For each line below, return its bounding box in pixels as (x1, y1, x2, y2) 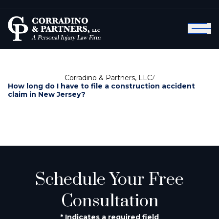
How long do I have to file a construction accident (8, 81, 195, 90)
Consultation (61, 190, 158, 212)
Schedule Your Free (35, 169, 184, 191)
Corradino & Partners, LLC (64, 73, 152, 82)
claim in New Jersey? (8, 89, 86, 99)
